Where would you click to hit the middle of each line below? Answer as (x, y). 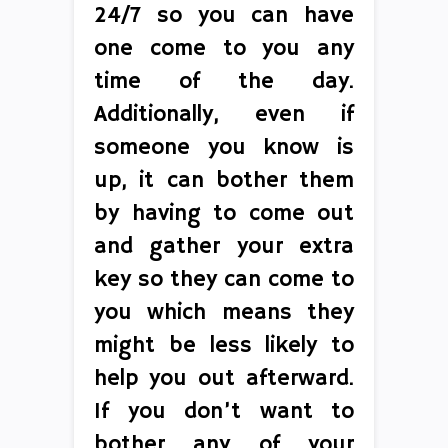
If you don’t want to (224, 411)
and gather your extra (224, 246)
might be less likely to (224, 345)
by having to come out (224, 213)
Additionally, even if (224, 114)
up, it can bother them (224, 180)
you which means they (224, 312)
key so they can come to (224, 279)
